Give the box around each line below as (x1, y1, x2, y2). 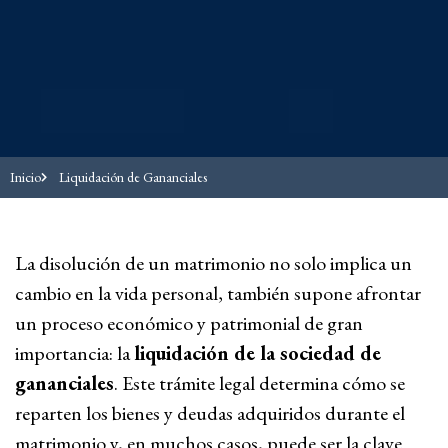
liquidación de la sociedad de (134, 339, 381, 366)
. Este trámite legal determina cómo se (114, 369, 405, 396)
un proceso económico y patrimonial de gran (15, 309, 363, 336)
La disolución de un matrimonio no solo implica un (15, 249, 412, 276)
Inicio (10, 167, 41, 186)
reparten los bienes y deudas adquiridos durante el (15, 399, 405, 426)
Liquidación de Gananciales (58, 167, 207, 186)
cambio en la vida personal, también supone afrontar (15, 279, 421, 306)
